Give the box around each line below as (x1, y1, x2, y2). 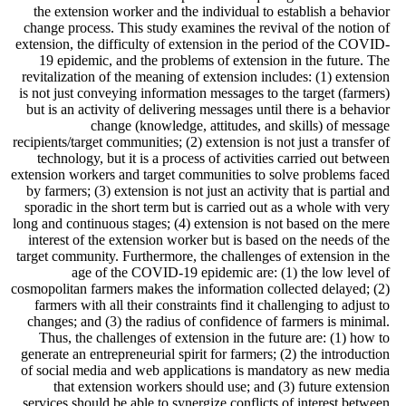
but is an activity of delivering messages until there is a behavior (26, 101, 390, 118)
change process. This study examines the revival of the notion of (24, 20, 390, 36)
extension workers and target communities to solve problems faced (11, 167, 390, 183)
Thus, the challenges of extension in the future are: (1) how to (39, 330, 390, 346)
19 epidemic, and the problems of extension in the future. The (39, 53, 390, 69)
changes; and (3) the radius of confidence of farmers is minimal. (27, 314, 390, 330)
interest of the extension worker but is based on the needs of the (28, 232, 390, 248)
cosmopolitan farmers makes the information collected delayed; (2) (11, 281, 390, 297)
